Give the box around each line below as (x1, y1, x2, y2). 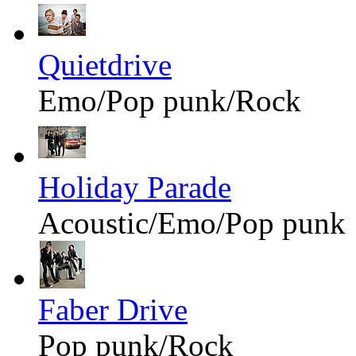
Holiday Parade (38, 169, 231, 204)
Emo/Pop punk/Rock (38, 83, 301, 118)
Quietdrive (38, 47, 172, 82)
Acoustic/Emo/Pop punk (38, 205, 346, 240)
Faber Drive (38, 292, 188, 327)
